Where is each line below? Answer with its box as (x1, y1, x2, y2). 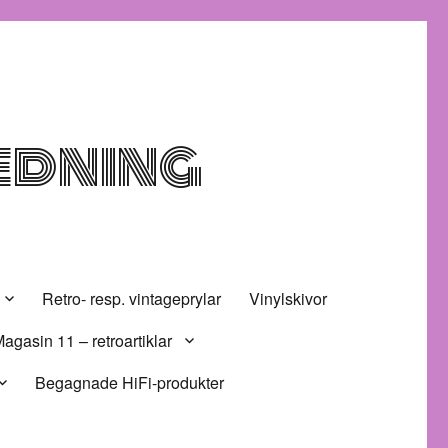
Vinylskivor (249, 286, 328, 310)
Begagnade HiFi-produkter (35, 370, 225, 394)
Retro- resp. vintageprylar (42, 286, 222, 310)
